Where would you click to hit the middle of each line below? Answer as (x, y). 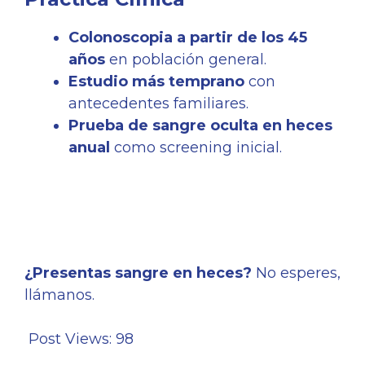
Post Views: (70, 339)
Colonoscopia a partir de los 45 (188, 38)
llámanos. (59, 295)
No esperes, (296, 273)
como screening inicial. (196, 148)
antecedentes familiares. (158, 104)
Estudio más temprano (156, 82)
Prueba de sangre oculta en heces (200, 126)
